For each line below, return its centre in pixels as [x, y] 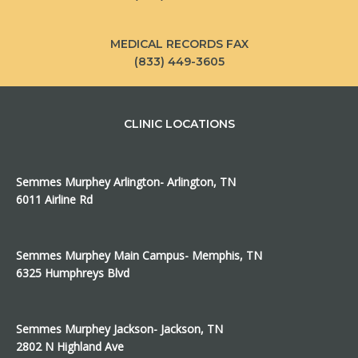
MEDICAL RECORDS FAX [179, 44]
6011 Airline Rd [54, 199]
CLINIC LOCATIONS [179, 123]
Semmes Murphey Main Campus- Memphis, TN [139, 255]
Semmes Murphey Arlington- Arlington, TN [126, 181]
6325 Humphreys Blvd [73, 272]
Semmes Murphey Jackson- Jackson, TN [119, 328]
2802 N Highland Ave [70, 346]
